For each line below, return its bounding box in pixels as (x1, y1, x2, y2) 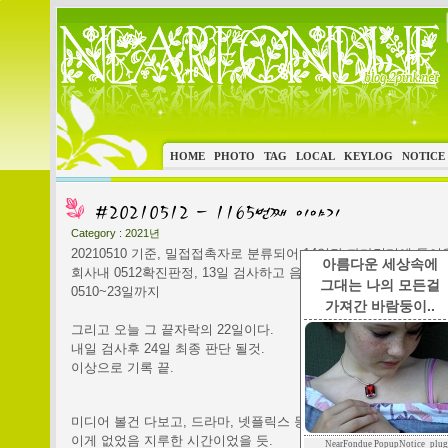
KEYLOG (344, 150, 393, 162)
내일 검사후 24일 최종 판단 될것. (71, 341, 265, 356)
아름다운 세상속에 (322, 256, 438, 272)
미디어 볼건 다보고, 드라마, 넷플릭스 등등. (71, 414, 324, 429)
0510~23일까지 (71, 284, 160, 299)
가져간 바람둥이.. (325, 298, 435, 314)
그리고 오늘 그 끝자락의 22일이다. (71, 322, 274, 337)
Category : (71, 227, 125, 239)
